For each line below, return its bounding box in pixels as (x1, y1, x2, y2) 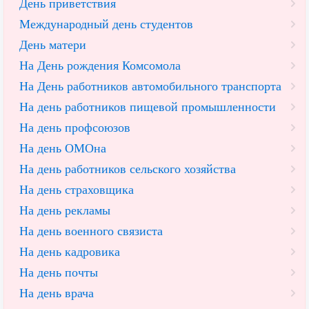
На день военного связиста (19, 224, 163, 239)
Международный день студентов (19, 17, 193, 32)
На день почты (19, 266, 98, 280)
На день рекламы (19, 203, 110, 218)
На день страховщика (19, 183, 134, 197)
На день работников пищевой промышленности (19, 100, 276, 114)
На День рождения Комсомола (19, 59, 181, 73)
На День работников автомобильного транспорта (19, 79, 281, 94)
